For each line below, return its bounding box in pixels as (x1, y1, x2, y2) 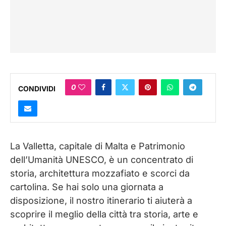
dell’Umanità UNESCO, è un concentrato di (10, 154, 193, 165)
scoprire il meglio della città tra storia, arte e (10, 209, 198, 220)
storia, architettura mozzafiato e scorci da (10, 168, 190, 179)
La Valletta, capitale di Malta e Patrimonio (10, 141, 185, 152)
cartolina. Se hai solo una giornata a (10, 182, 163, 193)
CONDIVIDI (18, 84, 55, 93)
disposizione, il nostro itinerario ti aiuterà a (10, 195, 192, 206)
